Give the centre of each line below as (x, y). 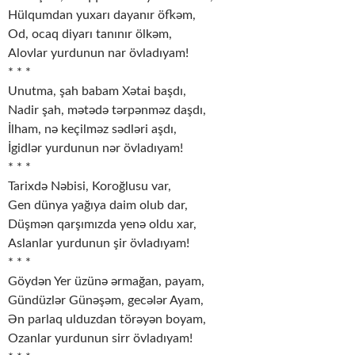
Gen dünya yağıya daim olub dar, (98, 206)
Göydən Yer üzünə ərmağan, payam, (106, 282)
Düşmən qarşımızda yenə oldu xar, (102, 225)
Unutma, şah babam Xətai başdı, (97, 92)
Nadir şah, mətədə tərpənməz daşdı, (107, 111)
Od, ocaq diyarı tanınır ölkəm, (90, 34)
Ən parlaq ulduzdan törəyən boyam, (107, 320)
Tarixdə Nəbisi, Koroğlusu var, (90, 187)
